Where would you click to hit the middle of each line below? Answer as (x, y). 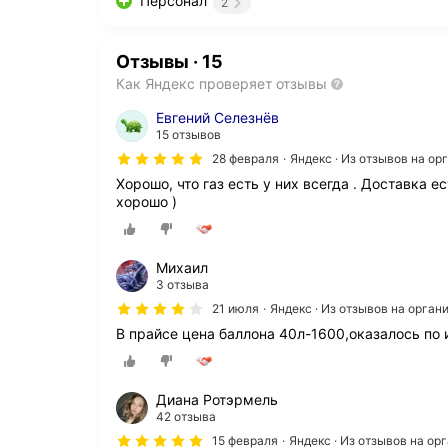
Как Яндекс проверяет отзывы (221, 83)
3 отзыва (182, 284)
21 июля (235, 308)
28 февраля (245, 158)
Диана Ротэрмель (217, 399)
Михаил (182, 267)
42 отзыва (186, 416)
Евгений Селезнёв (217, 117)
